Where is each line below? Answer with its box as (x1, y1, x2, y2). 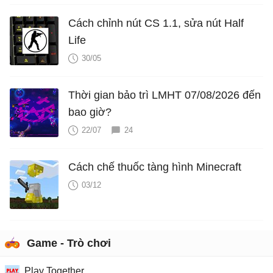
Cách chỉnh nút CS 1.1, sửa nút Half (68, 16, 244, 29)
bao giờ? (68, 105, 112, 118)
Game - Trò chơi (27, 236, 111, 249)
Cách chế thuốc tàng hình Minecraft (68, 160, 241, 173)
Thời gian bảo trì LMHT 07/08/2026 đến (68, 88, 261, 101)
